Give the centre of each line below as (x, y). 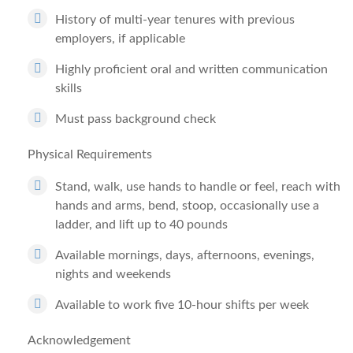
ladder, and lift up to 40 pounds (141, 225)
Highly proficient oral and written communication (191, 69)
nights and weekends (113, 274)
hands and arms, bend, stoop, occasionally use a (187, 206)
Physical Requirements (90, 154)
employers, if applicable (120, 39)
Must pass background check (136, 119)
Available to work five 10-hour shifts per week (182, 305)
